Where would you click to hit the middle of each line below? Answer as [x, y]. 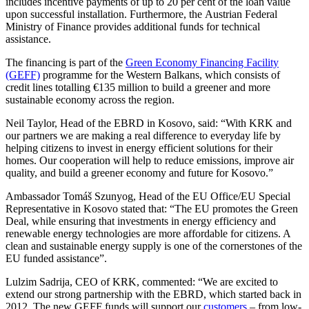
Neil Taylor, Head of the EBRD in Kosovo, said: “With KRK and [149, 123]
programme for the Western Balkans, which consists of [160, 74]
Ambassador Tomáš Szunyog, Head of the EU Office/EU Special [148, 196]
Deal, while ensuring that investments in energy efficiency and [141, 221]
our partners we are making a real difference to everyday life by [143, 135]
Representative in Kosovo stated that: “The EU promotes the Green [152, 208]
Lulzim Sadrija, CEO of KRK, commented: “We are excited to [142, 281]
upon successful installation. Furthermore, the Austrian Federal [141, 14]
